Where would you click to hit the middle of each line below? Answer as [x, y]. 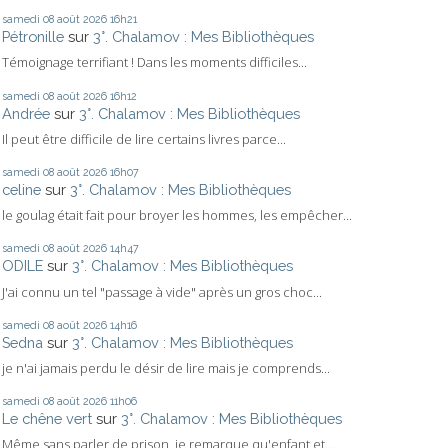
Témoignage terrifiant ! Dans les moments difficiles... [154, 62]
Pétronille [33, 37]
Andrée [26, 113]
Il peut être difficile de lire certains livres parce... [144, 138]
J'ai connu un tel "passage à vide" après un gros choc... [162, 291]
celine [21, 190]
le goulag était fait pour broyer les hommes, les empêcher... [177, 215]
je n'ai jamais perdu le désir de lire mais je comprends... [166, 367]
